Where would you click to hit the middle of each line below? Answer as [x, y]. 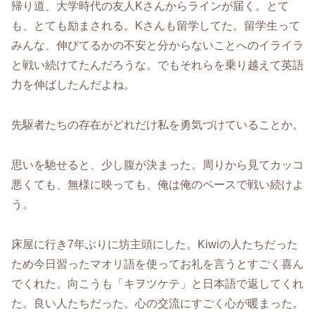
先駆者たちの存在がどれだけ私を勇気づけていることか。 [157, 125]
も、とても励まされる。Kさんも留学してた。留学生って [156, 26]
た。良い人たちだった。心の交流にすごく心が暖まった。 [157, 303]
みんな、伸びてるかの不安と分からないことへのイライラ [157, 46]
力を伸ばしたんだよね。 [73, 85]
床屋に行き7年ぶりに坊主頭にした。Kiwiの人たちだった [155, 244]
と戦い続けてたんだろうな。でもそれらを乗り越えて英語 [157, 65]
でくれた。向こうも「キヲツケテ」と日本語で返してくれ [157, 283]
